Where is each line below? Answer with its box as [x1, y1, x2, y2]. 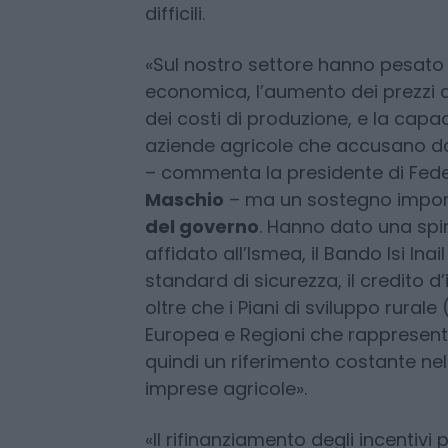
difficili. [144, 90, 205, 116]
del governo [144, 303, 259, 329]
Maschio [144, 276, 224, 302]
